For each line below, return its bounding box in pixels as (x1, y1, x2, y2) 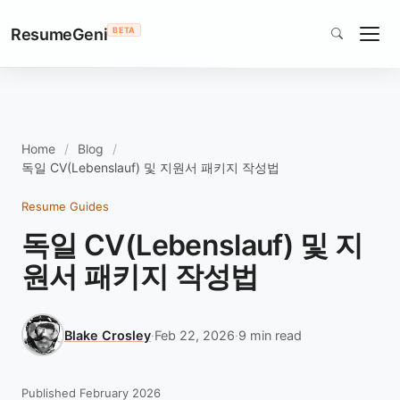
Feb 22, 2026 (154, 327, 235, 343)
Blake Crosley (64, 327, 151, 343)
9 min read (238, 327, 302, 343)
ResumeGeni (11, 24, 108, 44)
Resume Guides (21, 199, 109, 213)
